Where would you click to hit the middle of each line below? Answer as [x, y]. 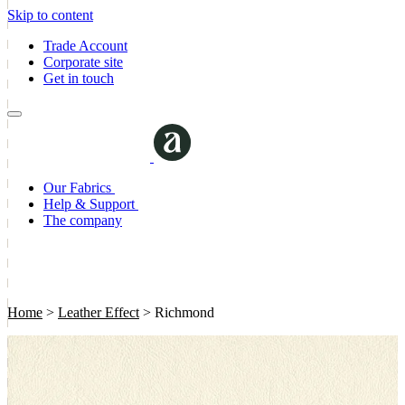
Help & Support [91, 204]
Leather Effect [99, 312]
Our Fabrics [79, 188]
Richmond [184, 312]
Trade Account [85, 46]
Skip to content [50, 15]
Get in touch [79, 78]
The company [83, 220]
